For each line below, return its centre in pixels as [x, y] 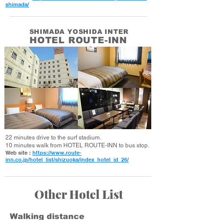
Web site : [18, 153]
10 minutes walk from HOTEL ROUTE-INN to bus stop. [77, 145]
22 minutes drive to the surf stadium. [53, 137]
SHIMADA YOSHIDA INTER [79, 32]
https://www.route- [57, 153]
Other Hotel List [79, 194]
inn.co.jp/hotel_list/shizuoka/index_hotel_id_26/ [67, 160]
